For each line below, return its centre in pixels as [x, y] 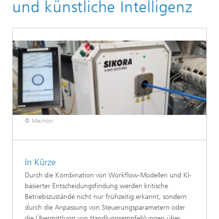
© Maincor [39, 121]
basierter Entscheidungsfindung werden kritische [97, 186]
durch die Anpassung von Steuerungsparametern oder [105, 207]
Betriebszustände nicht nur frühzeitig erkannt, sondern [106, 197]
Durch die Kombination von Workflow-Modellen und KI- [108, 175]
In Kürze [40, 163]
